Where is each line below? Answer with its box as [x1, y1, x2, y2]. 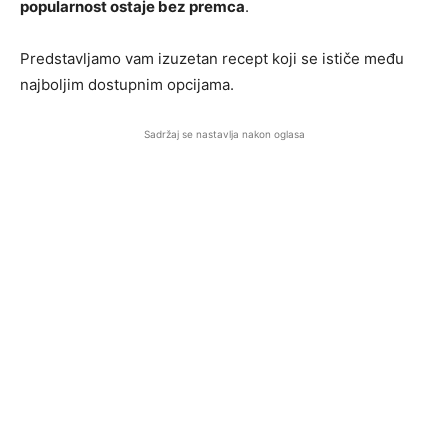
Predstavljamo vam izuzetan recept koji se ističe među [20, 49, 404, 68]
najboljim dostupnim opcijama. [20, 75, 234, 94]
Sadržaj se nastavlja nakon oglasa [143, 128, 305, 140]
